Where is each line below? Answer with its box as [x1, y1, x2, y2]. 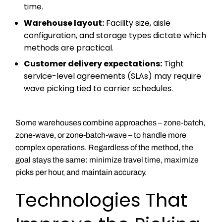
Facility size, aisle [104, 17, 171, 29]
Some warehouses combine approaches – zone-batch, [15, 118, 205, 127]
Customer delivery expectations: [24, 58, 163, 70]
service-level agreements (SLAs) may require [24, 70, 202, 82]
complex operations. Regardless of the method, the [15, 143, 193, 152]
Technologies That [15, 186, 187, 213]
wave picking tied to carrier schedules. [24, 83, 173, 95]
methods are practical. [24, 42, 114, 54]
